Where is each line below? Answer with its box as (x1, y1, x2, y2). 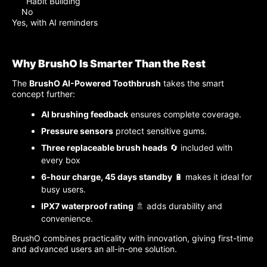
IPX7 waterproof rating (41, 201, 133, 212)
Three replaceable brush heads (41, 142, 167, 153)
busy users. (41, 184, 86, 195)
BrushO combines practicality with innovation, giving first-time (12, 233, 253, 244)
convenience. (41, 213, 93, 224)
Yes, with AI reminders (12, 17, 98, 27)
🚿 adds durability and (133, 201, 222, 212)
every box (41, 155, 80, 166)
